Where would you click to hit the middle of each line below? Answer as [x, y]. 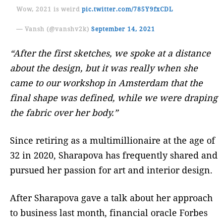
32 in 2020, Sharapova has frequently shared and [114, 155]
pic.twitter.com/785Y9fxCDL [127, 9]
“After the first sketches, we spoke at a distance [110, 53]
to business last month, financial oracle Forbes [109, 212]
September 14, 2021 [123, 29]
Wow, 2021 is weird [49, 9]
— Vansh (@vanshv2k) [54, 29]
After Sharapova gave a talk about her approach [111, 197]
